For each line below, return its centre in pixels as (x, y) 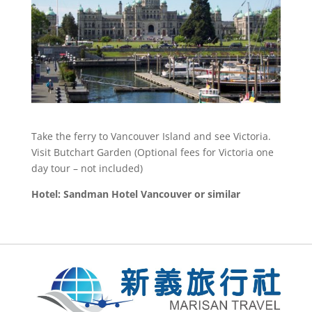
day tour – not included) (87, 168)
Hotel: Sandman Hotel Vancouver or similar (135, 194)
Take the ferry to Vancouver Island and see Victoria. (151, 136)
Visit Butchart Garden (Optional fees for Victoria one (152, 152)
